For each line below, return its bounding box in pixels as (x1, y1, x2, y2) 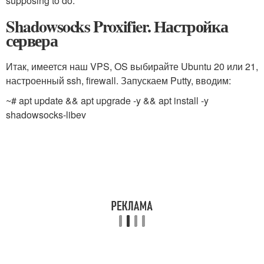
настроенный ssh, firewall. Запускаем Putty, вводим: (6, 73, 231, 87)
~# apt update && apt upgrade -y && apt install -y (6, 93, 209, 107)
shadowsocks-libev (6, 107, 86, 121)
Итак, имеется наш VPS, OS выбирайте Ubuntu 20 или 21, (6, 59, 258, 73)
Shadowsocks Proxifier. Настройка (6, 14, 228, 38)
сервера (6, 28, 58, 52)
